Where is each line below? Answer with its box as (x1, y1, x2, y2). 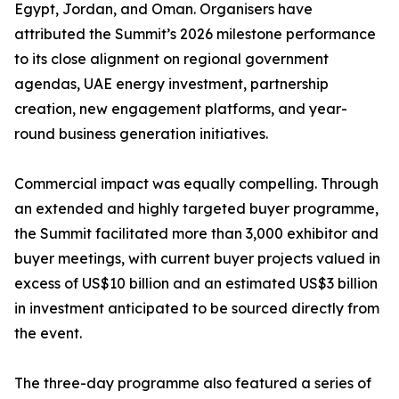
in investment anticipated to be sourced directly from (14, 299, 379, 317)
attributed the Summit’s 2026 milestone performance (14, 25, 376, 43)
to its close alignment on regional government (14, 50, 329, 68)
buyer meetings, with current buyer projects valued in (14, 249, 380, 267)
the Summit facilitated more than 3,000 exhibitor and (14, 224, 379, 242)
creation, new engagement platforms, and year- (14, 100, 347, 118)
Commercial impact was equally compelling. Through (14, 175, 379, 192)
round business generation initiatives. (14, 125, 268, 142)
